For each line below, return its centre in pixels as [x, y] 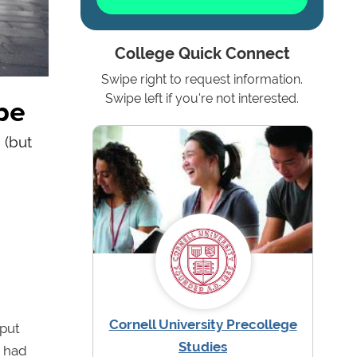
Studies [203, 347]
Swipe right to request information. [202, 80]
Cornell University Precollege [203, 325]
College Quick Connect [202, 54]
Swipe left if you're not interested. [202, 99]
